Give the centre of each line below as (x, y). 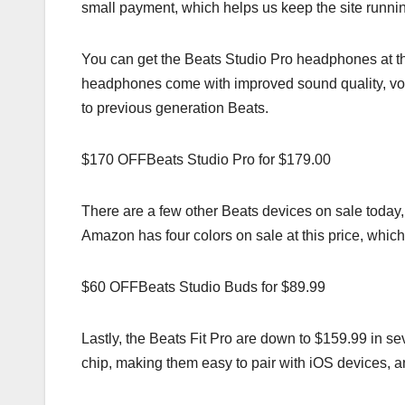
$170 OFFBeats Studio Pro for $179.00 (206, 159)
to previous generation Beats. (175, 108)
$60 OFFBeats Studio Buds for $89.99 (203, 287)
